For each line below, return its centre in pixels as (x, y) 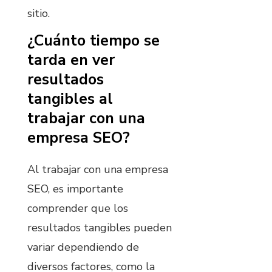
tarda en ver (71, 60)
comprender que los (78, 208)
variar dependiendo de (83, 247)
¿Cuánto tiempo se (93, 40)
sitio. (39, 14)
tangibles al (70, 99)
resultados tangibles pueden (100, 227)
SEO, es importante (75, 189)
